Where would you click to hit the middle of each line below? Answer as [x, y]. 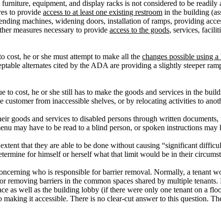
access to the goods [139, 30]
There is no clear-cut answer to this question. [138, 199]
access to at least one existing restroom [103, 12]
